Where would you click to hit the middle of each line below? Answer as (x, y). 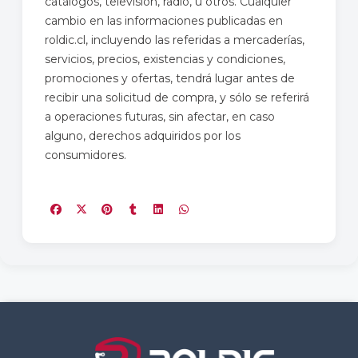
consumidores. (86, 155)
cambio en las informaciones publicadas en (164, 20)
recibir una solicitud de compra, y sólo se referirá (177, 97)
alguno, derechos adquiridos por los (143, 135)
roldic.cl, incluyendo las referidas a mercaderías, (175, 40)
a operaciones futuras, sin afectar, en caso (160, 116)
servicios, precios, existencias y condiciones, (165, 59)
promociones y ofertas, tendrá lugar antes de (170, 78)
